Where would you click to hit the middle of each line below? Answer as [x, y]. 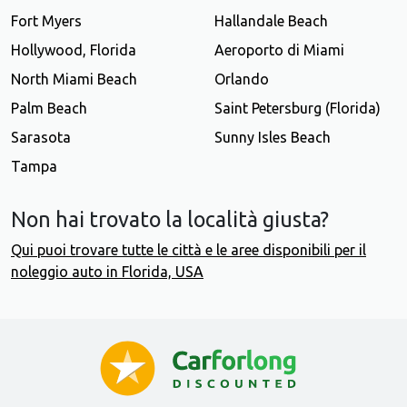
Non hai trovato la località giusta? [170, 218]
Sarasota [41, 137]
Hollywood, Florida [74, 50]
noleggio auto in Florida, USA [107, 271]
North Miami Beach [74, 79]
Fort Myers [46, 20]
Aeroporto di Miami [279, 50]
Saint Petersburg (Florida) [298, 108]
